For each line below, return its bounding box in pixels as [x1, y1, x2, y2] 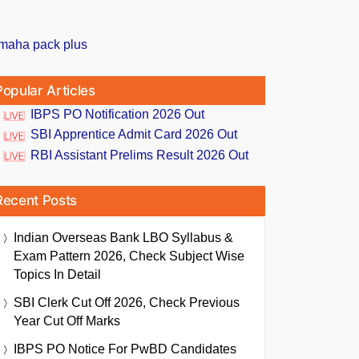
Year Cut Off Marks [14, 313, 120, 328]
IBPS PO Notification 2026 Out [30, 107, 204, 122]
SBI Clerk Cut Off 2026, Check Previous [14, 295, 240, 309]
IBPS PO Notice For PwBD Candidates [14, 341, 236, 356]
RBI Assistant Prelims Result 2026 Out [30, 147, 248, 162]
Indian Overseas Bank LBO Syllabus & [14, 230, 233, 244]
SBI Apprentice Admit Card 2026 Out [30, 127, 237, 142]
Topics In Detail [14, 267, 101, 281]
